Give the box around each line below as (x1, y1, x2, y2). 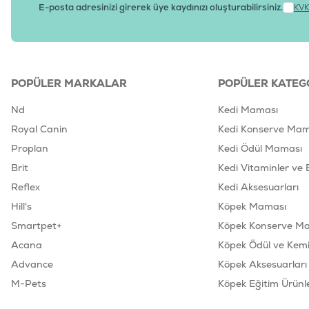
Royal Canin (11, 123, 68, 136)
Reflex (11, 181, 40, 194)
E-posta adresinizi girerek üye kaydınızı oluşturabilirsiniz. (39, 1, 283, 14)
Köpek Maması (217, 200, 286, 213)
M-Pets (11, 277, 46, 290)
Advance (11, 258, 53, 271)
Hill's (11, 200, 32, 213)
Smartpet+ (11, 219, 62, 232)
